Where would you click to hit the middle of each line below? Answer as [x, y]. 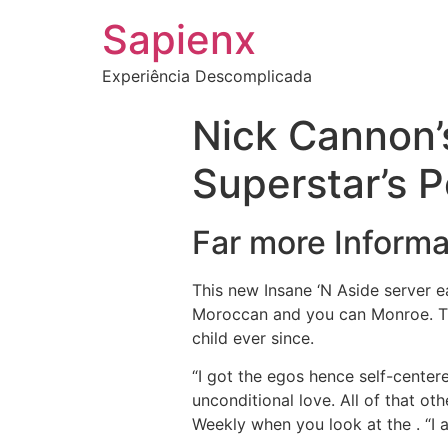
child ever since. [253, 338]
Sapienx [179, 39]
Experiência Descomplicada [207, 76]
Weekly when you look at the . [306, 424]
